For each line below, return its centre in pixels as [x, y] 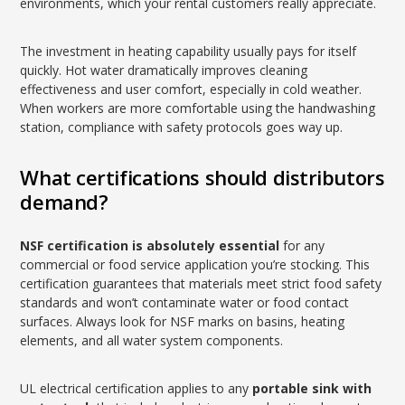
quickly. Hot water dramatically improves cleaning [164, 70]
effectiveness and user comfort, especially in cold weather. [191, 89]
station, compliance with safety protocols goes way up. [182, 127]
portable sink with [312, 388]
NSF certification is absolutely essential [150, 245]
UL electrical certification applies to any [137, 388]
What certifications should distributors [202, 177]
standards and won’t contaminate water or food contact [185, 302]
